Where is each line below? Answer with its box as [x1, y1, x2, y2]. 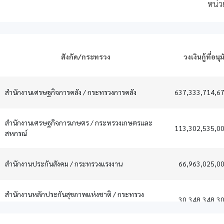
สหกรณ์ [5, 128, 27, 137]
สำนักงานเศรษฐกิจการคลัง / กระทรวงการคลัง [5, 87, 136, 96]
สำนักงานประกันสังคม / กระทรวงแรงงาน [5, 158, 122, 168]
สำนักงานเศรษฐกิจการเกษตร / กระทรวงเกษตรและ [5, 117, 152, 127]
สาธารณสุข [5, 199, 36, 209]
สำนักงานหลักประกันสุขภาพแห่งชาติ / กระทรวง [5, 189, 144, 198]
